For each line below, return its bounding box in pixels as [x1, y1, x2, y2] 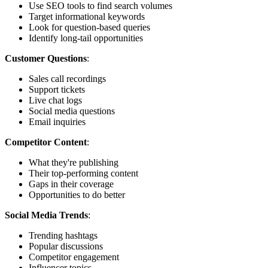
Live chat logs [29, 95, 82, 105]
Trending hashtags [29, 230, 98, 240]
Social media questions [29, 105, 115, 116]
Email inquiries [29, 116, 86, 127]
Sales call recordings [29, 73, 106, 84]
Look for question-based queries [29, 22, 150, 32]
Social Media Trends [5, 209, 88, 220]
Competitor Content [5, 136, 87, 147]
